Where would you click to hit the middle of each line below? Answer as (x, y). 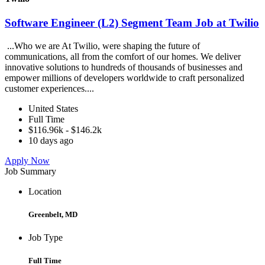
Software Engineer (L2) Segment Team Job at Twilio (132, 23)
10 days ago (51, 140)
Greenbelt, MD (53, 215)
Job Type (46, 238)
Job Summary (30, 171)
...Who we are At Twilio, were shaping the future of (102, 46)
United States (53, 108)
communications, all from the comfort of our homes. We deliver (123, 56)
